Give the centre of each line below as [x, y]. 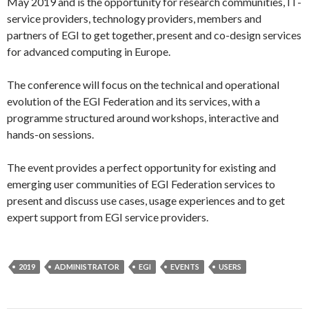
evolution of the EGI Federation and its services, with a [133, 101]
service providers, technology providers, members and [134, 18]
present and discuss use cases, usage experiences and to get [146, 200]
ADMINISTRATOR [87, 267]
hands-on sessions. [50, 134]
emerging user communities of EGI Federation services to [141, 184]
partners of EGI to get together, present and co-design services [154, 35]
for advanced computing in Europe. [89, 51]
